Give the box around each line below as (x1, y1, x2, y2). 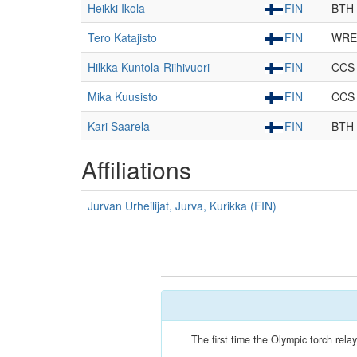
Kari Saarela (88, 118, 150, 134)
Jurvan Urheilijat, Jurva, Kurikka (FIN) (88, 198, 277, 214)
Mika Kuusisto (88, 88, 158, 104)
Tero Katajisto (88, 29, 157, 45)
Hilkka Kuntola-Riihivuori (88, 59, 210, 75)
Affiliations (81, 152, 191, 186)
